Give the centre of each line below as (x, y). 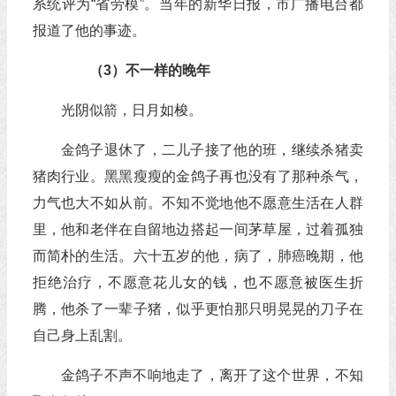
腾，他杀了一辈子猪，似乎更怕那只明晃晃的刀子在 (198, 309)
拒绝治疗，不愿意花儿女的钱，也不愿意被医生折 (198, 282)
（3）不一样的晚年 (135, 70)
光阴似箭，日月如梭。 (131, 110)
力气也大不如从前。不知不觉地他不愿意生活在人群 (198, 203)
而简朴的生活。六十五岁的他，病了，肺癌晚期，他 (198, 256)
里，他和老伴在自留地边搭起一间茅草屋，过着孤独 (198, 229)
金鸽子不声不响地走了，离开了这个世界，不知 (212, 375)
